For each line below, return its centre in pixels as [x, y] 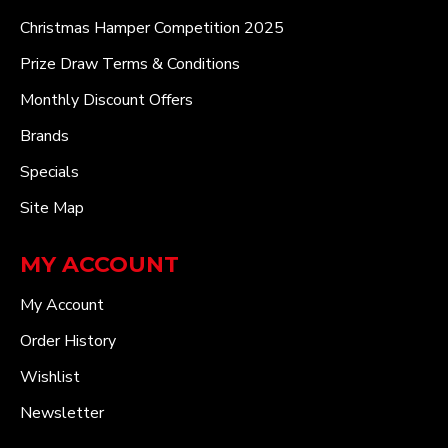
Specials [49, 172]
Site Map [52, 208]
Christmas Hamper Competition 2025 [152, 28]
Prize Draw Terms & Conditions [130, 64]
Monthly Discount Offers [106, 100]
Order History [68, 341]
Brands [44, 136]
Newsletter [62, 413]
